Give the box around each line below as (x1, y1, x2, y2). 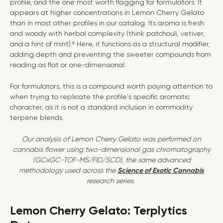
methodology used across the (19, 166, 117, 174)
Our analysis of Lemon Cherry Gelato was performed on (22, 135, 201, 143)
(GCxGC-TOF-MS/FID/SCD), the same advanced (32, 156, 191, 164)
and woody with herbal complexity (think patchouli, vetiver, (10, 29, 205, 37)
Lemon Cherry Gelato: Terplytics (10, 203, 187, 218)
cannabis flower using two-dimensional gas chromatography (12, 145, 211, 153)
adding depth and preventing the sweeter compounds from (10, 50, 211, 58)
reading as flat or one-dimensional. (10, 61, 128, 69)
